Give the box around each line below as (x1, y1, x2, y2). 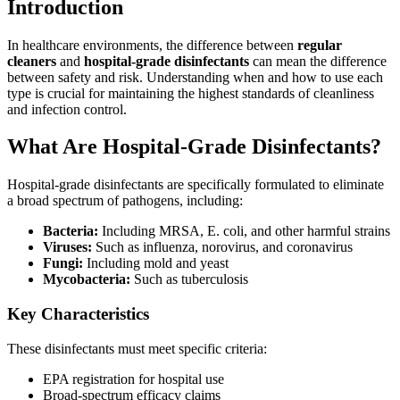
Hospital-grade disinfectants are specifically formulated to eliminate (7, 177, 384, 193)
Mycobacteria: (43, 271, 130, 287)
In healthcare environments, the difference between (7, 37, 297, 53)
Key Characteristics (7, 304, 149, 324)
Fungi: (43, 255, 83, 271)
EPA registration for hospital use (43, 371, 224, 387)
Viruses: (43, 239, 92, 255)
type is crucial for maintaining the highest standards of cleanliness (7, 85, 374, 101)
